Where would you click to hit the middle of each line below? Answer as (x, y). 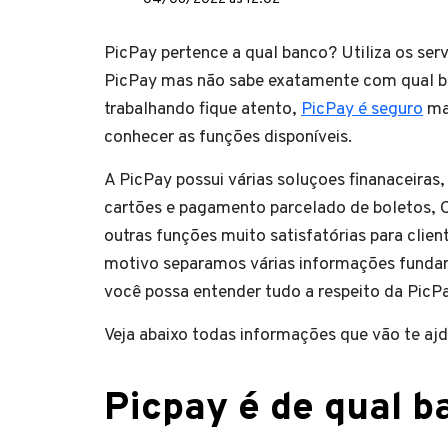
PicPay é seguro (362, 109)
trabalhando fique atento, (202, 109)
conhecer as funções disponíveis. (228, 137)
